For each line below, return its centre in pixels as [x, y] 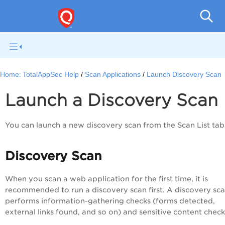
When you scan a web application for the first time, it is [106, 179]
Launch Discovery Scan [184, 75]
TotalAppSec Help [51, 75]
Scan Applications [113, 75]
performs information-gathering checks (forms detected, [110, 201]
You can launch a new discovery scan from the [91, 125]
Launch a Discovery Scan [114, 100]
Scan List [194, 125]
